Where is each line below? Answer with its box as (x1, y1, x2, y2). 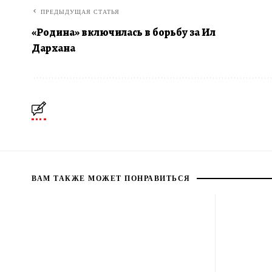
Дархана (32, 41, 75, 56)
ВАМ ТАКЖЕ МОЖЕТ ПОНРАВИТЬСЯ (32, 173, 191, 184)
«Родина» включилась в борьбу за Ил (32, 25, 216, 40)
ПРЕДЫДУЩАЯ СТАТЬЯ (41, 7, 120, 17)
